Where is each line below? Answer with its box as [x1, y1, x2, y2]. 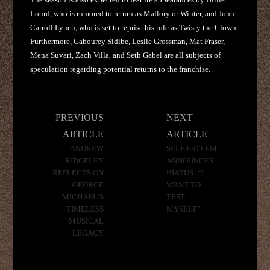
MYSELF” [166, 204, 201, 213]
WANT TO [166, 180, 201, 189]
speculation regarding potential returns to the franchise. [30, 64, 211, 74]
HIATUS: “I [166, 168, 204, 177]
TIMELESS [66, 204, 104, 213]
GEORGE [72, 180, 104, 189]
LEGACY [72, 228, 104, 237]
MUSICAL [68, 216, 104, 225]
